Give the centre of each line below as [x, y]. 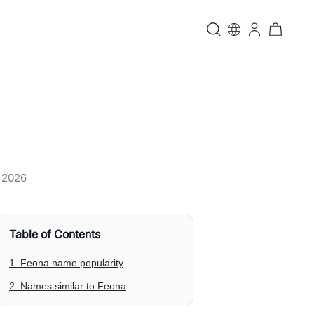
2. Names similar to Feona [68, 286]
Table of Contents [55, 234]
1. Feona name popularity [66, 263]
